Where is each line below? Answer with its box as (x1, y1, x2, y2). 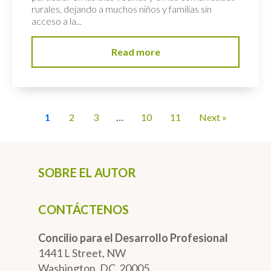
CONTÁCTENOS (38, 201, 129, 217)
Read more (111, 46, 160, 58)
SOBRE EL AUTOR (38, 165, 136, 180)
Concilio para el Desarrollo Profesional (38, 230, 228, 244)
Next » (199, 111, 227, 123)
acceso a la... (31, 15, 82, 27)
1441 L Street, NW (38, 246, 126, 260)
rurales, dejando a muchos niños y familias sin (31, 3, 212, 15)
